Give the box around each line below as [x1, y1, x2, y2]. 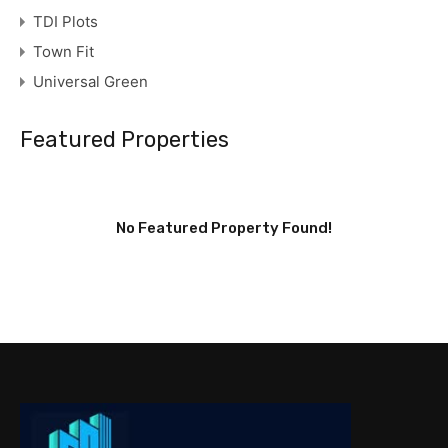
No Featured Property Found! [116, 218, 332, 237]
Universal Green [33, 71, 148, 91]
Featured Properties [20, 125, 229, 153]
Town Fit [33, 41, 94, 61]
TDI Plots [33, 11, 98, 31]
